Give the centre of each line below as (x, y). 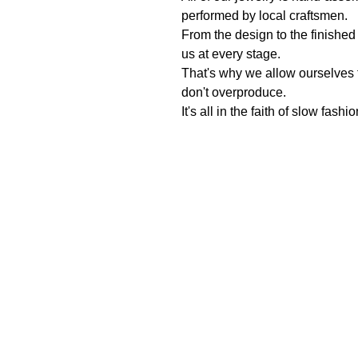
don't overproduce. (235, 92)
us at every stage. (231, 54)
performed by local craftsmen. (265, 15)
